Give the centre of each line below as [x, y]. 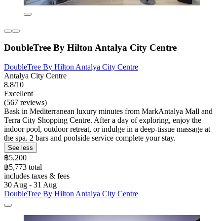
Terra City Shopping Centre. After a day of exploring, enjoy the [103, 120]
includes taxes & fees [37, 176]
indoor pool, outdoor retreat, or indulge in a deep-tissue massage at [107, 129]
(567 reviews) [25, 102]
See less [20, 147]
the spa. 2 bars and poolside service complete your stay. [90, 138]
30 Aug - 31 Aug [30, 184]
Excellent [18, 93]
